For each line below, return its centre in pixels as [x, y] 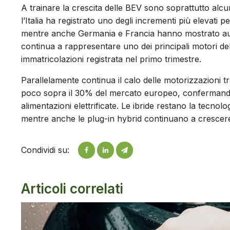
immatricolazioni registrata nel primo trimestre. [112, 59]
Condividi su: [45, 150]
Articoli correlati [72, 188]
